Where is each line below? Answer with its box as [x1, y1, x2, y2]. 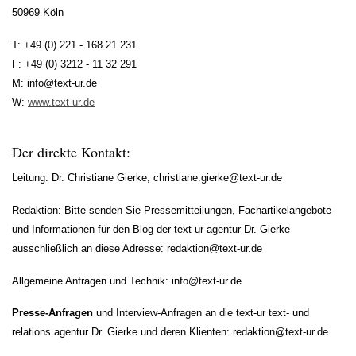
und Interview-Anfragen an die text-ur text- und [96, 307, 309, 319]
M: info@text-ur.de [12, 76, 97, 89]
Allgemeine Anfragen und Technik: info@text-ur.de [12, 274, 242, 287]
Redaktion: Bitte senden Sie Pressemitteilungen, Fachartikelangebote [12, 203, 331, 216]
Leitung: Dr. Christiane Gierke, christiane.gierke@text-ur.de [12, 172, 282, 184]
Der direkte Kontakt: [12, 142, 130, 162]
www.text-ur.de [28, 95, 95, 108]
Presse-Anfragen [12, 307, 96, 319]
